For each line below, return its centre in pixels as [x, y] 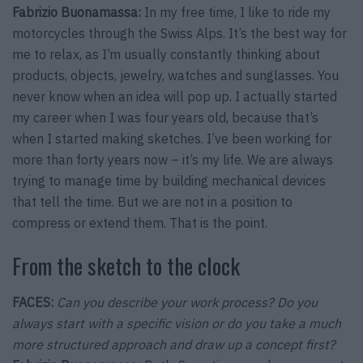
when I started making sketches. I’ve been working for [172, 138]
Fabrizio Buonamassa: [77, 12]
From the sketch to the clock [126, 266]
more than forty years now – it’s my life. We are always [173, 159]
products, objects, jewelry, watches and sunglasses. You [175, 75]
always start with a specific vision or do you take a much [177, 324]
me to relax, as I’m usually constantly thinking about [166, 54]
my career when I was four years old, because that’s [165, 117]
